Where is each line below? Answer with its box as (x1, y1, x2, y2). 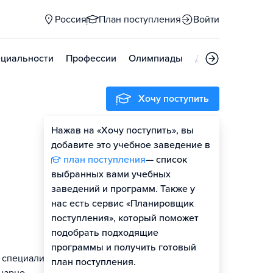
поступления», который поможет (51, 212, 199, 224)
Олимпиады (129, 52, 183, 65)
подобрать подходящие (51, 227, 158, 239)
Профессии (66, 52, 116, 65)
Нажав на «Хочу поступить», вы (51, 124, 194, 136)
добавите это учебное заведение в (51, 139, 210, 151)
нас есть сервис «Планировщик (51, 197, 194, 210)
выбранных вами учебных (51, 168, 171, 180)
